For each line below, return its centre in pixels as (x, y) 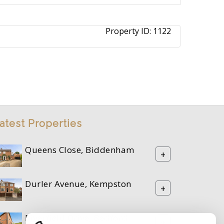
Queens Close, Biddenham (80, 150)
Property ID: (129, 31)
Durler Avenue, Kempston (78, 184)
